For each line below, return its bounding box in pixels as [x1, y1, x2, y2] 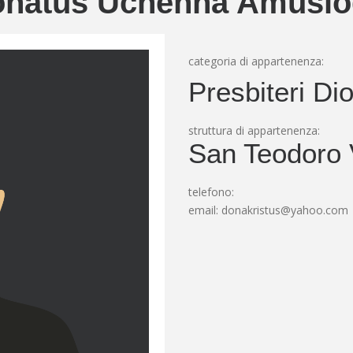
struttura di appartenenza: [188, 123, 320, 138]
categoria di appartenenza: [188, 54, 324, 69]
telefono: [188, 184, 234, 199]
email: [188, 203, 221, 217]
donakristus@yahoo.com [221, 203, 348, 217]
